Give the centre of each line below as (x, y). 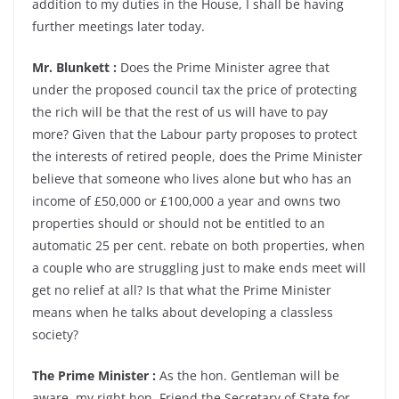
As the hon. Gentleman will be (248, 375)
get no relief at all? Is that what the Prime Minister (182, 290)
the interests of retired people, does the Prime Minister (197, 156)
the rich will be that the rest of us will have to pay (180, 112)
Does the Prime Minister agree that (223, 67)
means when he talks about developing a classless (183, 312)
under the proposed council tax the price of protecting (195, 90)
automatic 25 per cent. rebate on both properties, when (199, 245)
